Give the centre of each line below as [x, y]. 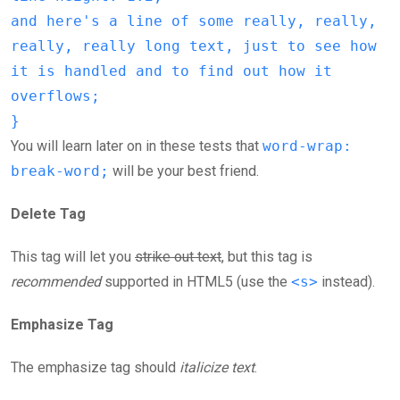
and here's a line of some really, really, [194, 21]
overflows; [55, 96]
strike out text [178, 257]
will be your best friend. [184, 171]
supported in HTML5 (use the [196, 282]
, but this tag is [267, 257]
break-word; [60, 171]
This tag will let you [73, 257]
